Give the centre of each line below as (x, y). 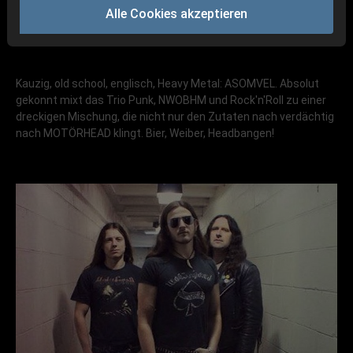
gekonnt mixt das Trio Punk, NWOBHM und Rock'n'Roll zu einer (171, 100)
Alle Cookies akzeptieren (176, 14)
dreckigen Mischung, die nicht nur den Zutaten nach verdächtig (175, 117)
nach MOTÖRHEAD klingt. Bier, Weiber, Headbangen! (145, 134)
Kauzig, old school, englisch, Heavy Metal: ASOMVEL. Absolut (167, 84)
